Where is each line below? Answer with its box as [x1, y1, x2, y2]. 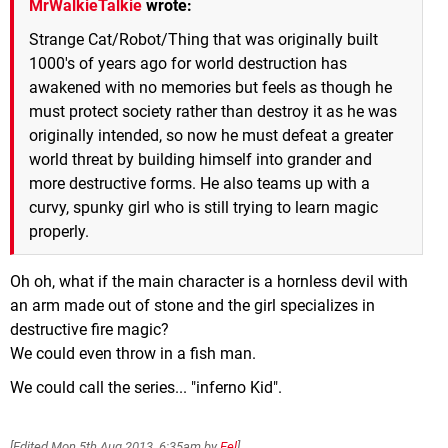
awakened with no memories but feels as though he [29, 77, 392, 97]
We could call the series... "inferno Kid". [10, 377, 282, 397]
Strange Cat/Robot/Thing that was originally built [29, 29, 378, 49]
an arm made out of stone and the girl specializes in [10, 295, 375, 315]
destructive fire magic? [10, 319, 169, 339]
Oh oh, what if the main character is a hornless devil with [10, 271, 408, 291]
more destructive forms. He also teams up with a [29, 173, 370, 193]
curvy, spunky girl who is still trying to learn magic [29, 197, 378, 217]
